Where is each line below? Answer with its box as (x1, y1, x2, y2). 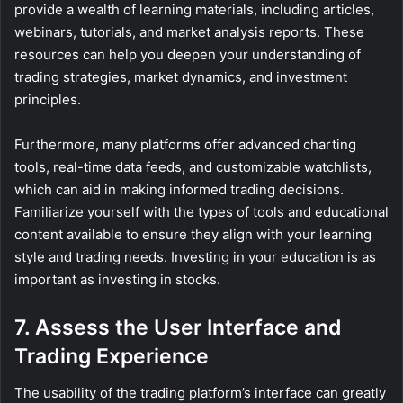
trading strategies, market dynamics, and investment (14, 68, 347, 86)
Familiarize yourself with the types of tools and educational (14, 203, 389, 221)
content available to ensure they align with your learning (14, 226, 372, 244)
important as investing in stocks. (14, 271, 220, 289)
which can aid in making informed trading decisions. (14, 181, 344, 199)
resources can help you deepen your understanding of (14, 46, 361, 64)
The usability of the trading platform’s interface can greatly (14, 383, 386, 401)
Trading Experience (14, 344, 209, 370)
